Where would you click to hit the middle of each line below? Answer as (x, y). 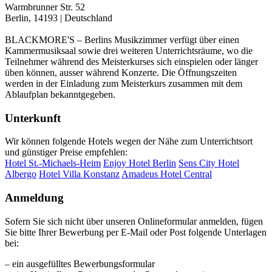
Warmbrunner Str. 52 (45, 7)
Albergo (21, 174)
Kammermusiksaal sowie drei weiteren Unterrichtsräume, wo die (129, 50)
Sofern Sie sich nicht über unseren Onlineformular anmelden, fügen (134, 221)
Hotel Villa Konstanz (79, 174)
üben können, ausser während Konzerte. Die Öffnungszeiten (121, 72)
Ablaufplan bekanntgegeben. (60, 94)
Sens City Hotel (209, 163)
